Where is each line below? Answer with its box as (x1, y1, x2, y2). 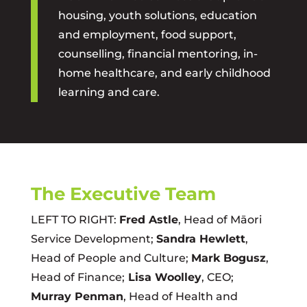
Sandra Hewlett (156, 232, 245, 245)
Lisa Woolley (124, 271, 201, 284)
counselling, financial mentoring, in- (58, 47, 258, 60)
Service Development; (30, 232, 156, 245)
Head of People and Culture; (30, 251, 191, 265)
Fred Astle (119, 213, 178, 226)
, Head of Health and (123, 290, 238, 303)
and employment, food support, (58, 28, 236, 41)
